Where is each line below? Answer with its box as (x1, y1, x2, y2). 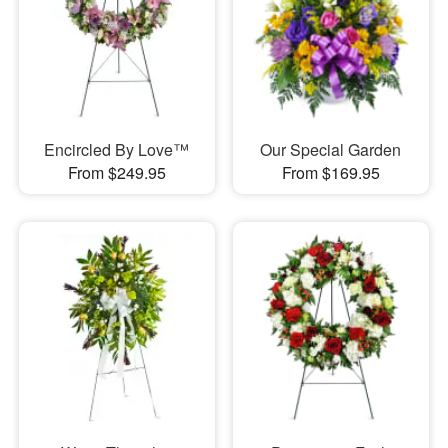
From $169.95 (281, 161, 380, 185)
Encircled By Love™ (44, 138, 190, 162)
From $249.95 (67, 161, 166, 185)
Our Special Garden (260, 138, 402, 162)
